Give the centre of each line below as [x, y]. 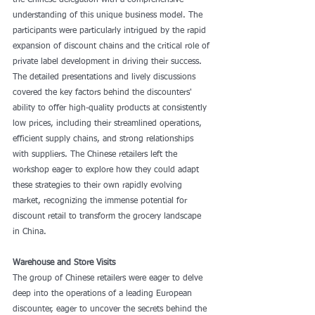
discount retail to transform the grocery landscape [108, 217]
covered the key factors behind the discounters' [104, 93]
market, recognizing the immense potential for [101, 201]
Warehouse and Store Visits [64, 263]
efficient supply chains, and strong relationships [104, 139]
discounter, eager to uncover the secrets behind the [111, 309]
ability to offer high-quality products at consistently [111, 108]
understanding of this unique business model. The [109, 15]
